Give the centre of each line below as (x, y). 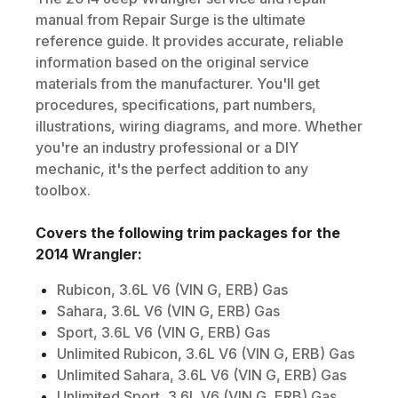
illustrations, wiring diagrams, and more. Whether (199, 126)
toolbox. (63, 190)
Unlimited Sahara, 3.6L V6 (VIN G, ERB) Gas (202, 374)
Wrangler (105, 254)
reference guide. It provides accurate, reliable (190, 40)
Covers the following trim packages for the (188, 232)
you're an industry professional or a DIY (167, 147)
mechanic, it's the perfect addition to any (172, 168)
